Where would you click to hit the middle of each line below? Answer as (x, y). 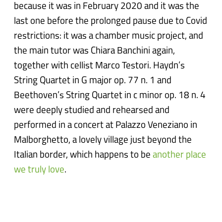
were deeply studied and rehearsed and (92, 111)
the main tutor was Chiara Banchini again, (95, 52)
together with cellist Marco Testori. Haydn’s (100, 66)
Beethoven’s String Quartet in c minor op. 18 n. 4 (110, 96)
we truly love (39, 170)
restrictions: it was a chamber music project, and (109, 37)
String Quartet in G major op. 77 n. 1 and (93, 81)
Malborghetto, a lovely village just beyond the (103, 141)
